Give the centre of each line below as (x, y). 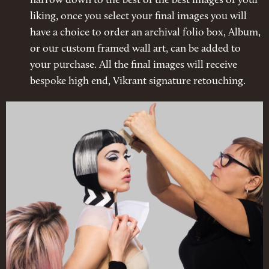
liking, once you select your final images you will (138, 17)
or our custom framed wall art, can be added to (135, 49)
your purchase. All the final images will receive (134, 65)
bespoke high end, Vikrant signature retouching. (138, 82)
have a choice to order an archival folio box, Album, (145, 33)
